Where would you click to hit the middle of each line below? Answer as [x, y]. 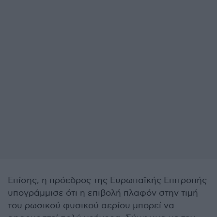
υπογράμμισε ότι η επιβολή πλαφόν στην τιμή [103, 193]
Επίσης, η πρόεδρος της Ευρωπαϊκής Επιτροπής [107, 180]
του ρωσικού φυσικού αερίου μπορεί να [91, 206]
